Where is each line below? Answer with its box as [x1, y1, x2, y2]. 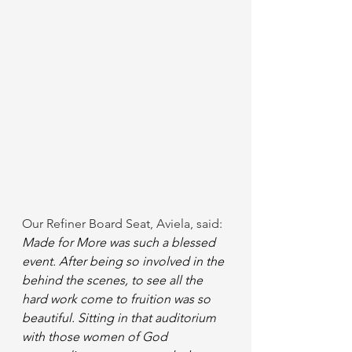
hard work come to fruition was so [22, 291, 214, 306]
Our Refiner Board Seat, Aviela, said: [22, 215, 225, 231]
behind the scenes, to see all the [22, 272, 206, 288]
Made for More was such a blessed [22, 234, 218, 250]
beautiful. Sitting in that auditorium [22, 310, 219, 325]
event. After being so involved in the [22, 253, 227, 269]
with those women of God [22, 328, 170, 344]
